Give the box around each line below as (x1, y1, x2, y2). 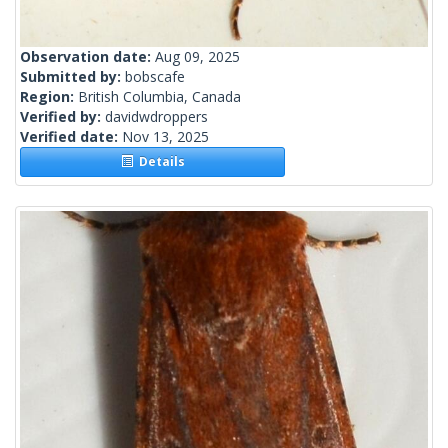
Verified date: (20, 127, 122, 147)
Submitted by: (20, 67, 125, 87)
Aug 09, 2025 (155, 47, 240, 67)
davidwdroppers (105, 107, 208, 127)
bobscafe (125, 67, 185, 87)
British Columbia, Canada (78, 87, 241, 107)
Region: (20, 87, 78, 107)
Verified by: (20, 107, 105, 127)
